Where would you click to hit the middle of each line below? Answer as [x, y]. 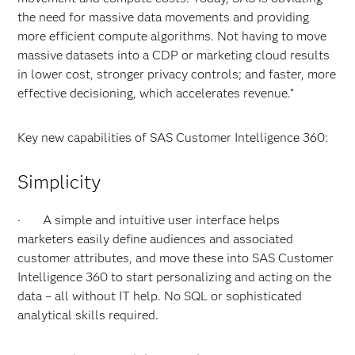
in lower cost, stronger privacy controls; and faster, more [177, 74]
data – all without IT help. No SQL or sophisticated [160, 296]
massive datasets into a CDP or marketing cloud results [174, 55]
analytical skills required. [88, 315]
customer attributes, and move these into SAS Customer [176, 258]
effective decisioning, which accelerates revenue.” [156, 93]
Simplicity [60, 182]
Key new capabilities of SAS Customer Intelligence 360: [173, 137]
